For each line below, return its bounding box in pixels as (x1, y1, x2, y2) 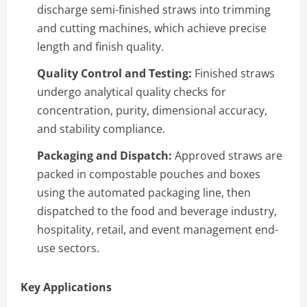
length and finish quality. (37, 38, 164, 54)
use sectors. (37, 240, 99, 256)
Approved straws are (172, 147, 282, 163)
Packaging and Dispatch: (37, 147, 172, 163)
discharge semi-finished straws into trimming (37, 1, 271, 17)
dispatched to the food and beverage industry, (37, 203, 277, 219)
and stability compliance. (37, 121, 165, 136)
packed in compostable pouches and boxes (37, 166, 260, 182)
